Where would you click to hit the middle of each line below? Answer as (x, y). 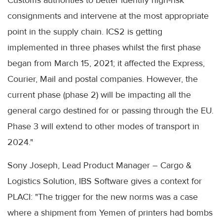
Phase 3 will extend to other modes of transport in (103, 127)
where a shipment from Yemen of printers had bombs (110, 213)
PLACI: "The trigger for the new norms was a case (103, 197)
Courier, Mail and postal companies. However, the (103, 79)
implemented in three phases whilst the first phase (104, 48)
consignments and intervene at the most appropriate (108, 16)
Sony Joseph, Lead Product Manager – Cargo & (100, 166)
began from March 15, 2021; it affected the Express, (106, 63)
